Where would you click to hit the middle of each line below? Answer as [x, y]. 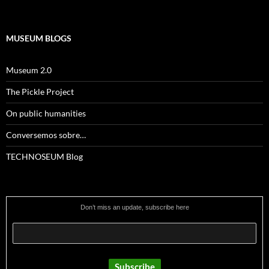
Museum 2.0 [29, 70]
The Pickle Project [40, 92]
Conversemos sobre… [46, 135]
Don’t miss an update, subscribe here [134, 207]
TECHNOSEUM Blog [44, 157]
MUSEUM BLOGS [39, 38]
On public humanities [46, 113]
